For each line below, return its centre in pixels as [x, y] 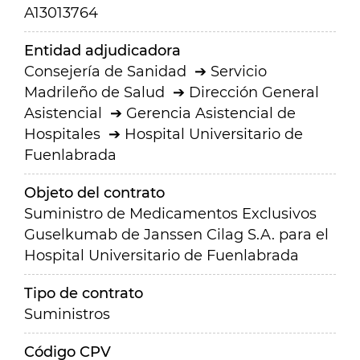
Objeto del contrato [94, 193]
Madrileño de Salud [94, 92]
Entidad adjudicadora [102, 51]
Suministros [67, 314]
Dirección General [254, 92]
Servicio [239, 72]
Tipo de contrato [84, 293]
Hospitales [62, 134]
